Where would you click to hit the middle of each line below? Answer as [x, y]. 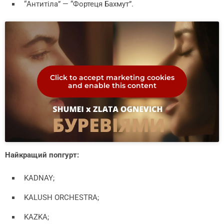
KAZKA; [36, 217]
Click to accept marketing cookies [112, 78]
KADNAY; [39, 178]
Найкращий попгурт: [42, 155]
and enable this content [112, 86]
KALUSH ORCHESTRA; [61, 197]
